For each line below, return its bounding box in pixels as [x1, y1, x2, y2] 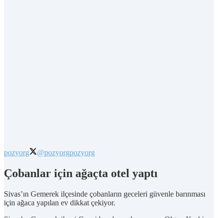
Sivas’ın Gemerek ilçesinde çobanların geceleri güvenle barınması [4, 189, 205, 198]
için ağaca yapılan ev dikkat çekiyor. [4, 198, 115, 207]
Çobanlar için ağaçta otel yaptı [4, 166, 158, 180]
